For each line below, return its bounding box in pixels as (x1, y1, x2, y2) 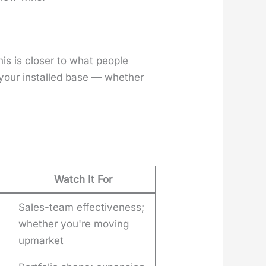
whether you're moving (18, 218, 129, 230)
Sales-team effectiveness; (18, 201, 145, 214)
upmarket (18, 235, 64, 247)
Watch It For (54, 173, 113, 186)
